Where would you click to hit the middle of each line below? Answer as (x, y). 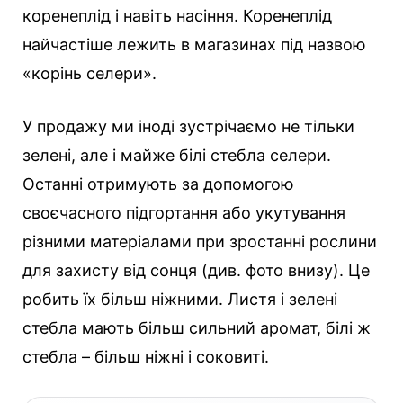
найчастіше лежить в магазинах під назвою (194, 45)
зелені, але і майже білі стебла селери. (177, 156)
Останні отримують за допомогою (158, 184)
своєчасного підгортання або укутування (184, 213)
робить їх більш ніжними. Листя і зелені (180, 300)
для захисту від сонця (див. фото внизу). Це (196, 271)
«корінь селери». (90, 74)
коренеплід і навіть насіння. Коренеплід (177, 16)
